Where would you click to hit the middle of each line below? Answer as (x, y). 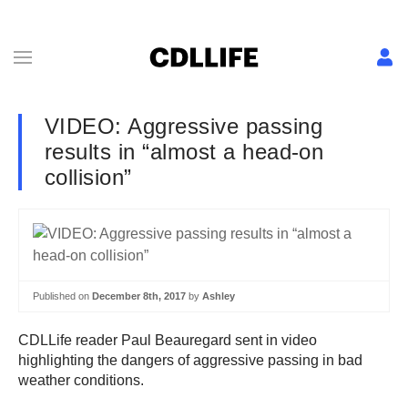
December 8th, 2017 (139, 296)
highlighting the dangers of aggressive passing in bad (190, 360)
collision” (88, 177)
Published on (62, 296)
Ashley (219, 296)
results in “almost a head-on (184, 152)
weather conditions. (81, 380)
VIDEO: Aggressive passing (184, 126)
